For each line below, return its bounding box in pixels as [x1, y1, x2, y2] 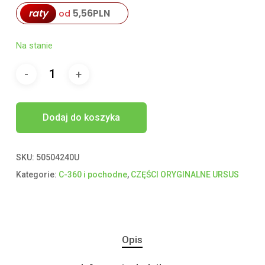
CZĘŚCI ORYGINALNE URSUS [130, 170, 239, 180]
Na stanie [15, 40, 53, 51]
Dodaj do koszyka [42, 112, 120, 124]
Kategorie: [15, 170, 59, 180]
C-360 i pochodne [58, 170, 127, 180]
